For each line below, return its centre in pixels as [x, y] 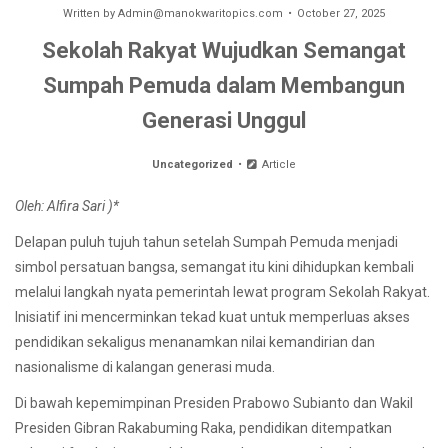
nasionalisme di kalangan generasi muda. [146, 366]
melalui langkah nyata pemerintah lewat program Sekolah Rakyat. [222, 291]
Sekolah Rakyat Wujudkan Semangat [224, 50]
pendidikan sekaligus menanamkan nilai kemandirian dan [195, 341]
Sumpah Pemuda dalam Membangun [224, 85]
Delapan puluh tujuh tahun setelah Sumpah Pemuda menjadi [206, 241]
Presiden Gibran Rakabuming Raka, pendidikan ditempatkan [203, 428]
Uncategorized [193, 164]
